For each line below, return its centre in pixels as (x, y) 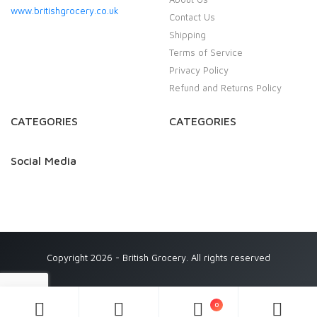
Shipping (188, 35)
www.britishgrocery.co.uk (65, 10)
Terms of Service (206, 52)
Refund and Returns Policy (225, 88)
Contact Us (192, 17)
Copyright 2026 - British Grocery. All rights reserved (158, 258)
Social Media (44, 161)
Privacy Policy (199, 70)
